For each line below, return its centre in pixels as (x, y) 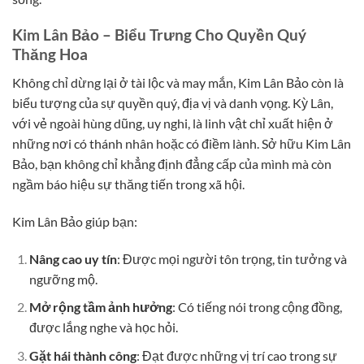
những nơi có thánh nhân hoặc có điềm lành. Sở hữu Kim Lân (182, 143)
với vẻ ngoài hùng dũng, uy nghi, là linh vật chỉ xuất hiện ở (173, 123)
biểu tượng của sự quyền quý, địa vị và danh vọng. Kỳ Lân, (173, 102)
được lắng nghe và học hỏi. (103, 327)
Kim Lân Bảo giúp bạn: (75, 221)
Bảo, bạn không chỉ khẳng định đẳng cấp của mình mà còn (172, 163)
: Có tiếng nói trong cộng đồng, (257, 307)
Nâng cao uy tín (73, 258)
